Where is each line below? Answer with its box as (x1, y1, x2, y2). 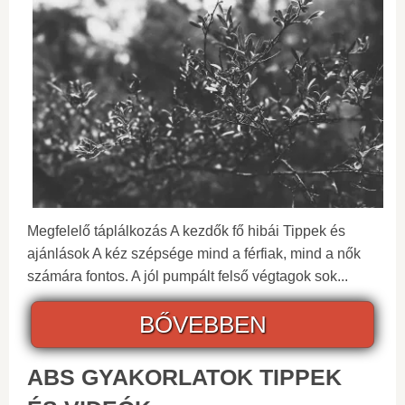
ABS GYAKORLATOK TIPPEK (27, 363, 342, 390)
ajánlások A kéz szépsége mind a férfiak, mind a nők (27, 245, 361, 261)
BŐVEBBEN (138, 310, 267, 338)
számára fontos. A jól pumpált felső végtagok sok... (27, 268, 348, 284)
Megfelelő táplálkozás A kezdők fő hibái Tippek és (27, 222, 345, 239)
